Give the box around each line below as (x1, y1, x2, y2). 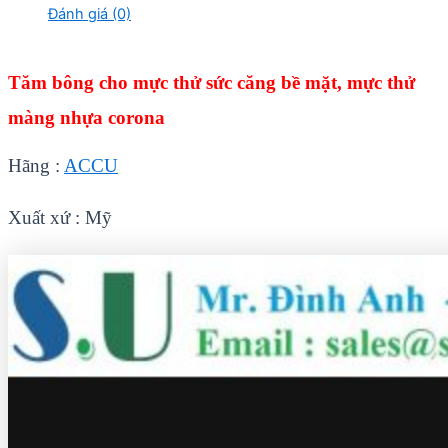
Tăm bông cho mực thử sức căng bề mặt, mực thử (8, 71, 415, 93)
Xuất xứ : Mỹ (8, 207, 112, 229)
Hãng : (8, 155, 64, 177)
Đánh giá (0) (48, 5, 131, 24)
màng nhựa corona (8, 106, 165, 128)
